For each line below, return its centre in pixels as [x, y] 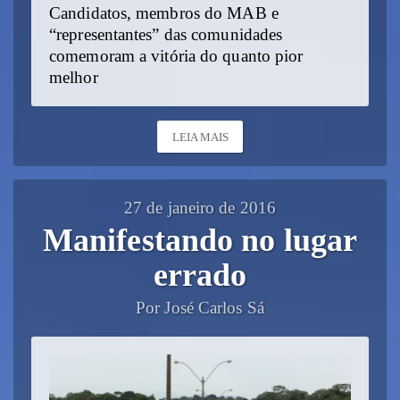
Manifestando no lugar [200, 240]
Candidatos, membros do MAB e [164, 13]
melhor [74, 77]
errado [200, 275]
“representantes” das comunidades [166, 34]
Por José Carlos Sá [200, 308]
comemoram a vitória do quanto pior [176, 56]
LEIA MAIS [200, 137]
